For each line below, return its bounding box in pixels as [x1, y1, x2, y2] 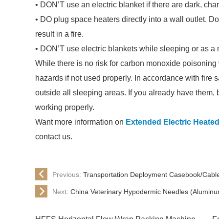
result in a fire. [35, 30, 84, 38]
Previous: [52, 170, 83, 178]
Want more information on [35, 118, 126, 126]
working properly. [35, 103, 94, 111]
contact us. [35, 132, 72, 141]
